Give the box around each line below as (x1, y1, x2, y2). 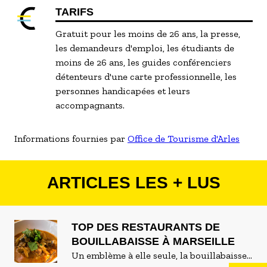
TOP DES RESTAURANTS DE (72, 221, 220, 233)
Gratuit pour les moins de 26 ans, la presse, (55, 28, 241, 39)
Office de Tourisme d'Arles (128, 133, 240, 144)
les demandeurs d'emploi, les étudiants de (55, 42, 235, 54)
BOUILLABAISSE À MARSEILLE (72, 235, 235, 247)
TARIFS (55, 6, 94, 18)
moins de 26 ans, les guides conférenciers (55, 57, 232, 68)
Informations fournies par (14, 133, 128, 144)
